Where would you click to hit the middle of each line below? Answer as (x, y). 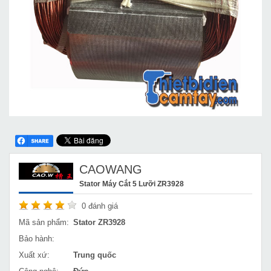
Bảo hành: (37, 238)
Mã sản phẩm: (44, 222)
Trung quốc (95, 255)
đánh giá (102, 206)
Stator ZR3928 (99, 222)
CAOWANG (111, 169)
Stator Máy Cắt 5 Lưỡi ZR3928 (132, 183)
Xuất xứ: (34, 255)
